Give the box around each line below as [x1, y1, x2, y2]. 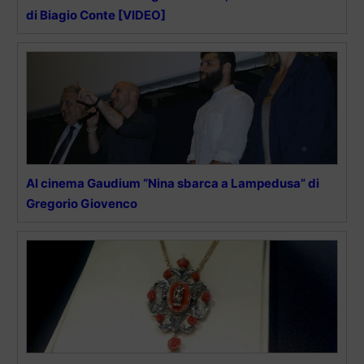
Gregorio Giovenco [26, 195, 137, 211]
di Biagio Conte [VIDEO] [26, 6, 166, 23]
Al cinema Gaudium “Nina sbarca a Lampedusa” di [26, 175, 319, 191]
